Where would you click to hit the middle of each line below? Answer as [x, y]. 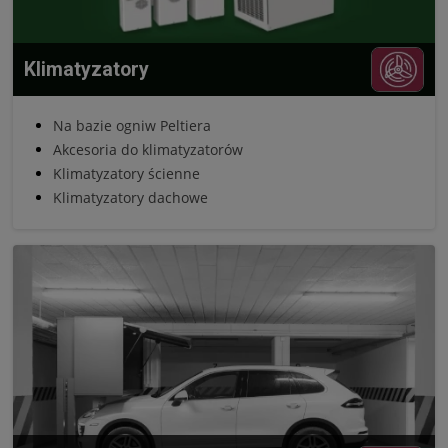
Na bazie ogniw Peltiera [132, 126]
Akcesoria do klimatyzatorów [148, 150]
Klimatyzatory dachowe [130, 198]
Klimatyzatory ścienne [126, 174]
